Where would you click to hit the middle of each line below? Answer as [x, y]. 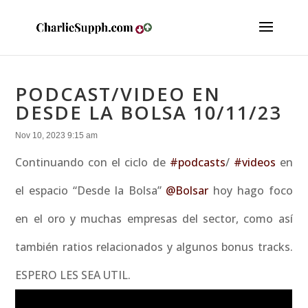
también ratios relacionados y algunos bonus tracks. [154, 247]
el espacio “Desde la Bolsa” [91, 190]
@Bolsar [187, 190]
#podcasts [197, 162]
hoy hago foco [251, 190]
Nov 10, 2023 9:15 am [57, 135]
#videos [254, 162]
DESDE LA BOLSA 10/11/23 [148, 112]
